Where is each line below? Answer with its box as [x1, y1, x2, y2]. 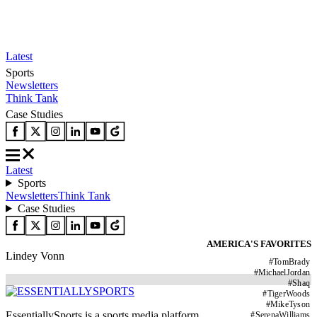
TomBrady [273, 257, 310, 267]
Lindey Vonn [6, 250, 64, 262]
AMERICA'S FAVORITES [207, 238, 311, 249]
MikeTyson [270, 299, 310, 309]
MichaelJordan [258, 267, 310, 277]
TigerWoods [267, 289, 310, 299]
